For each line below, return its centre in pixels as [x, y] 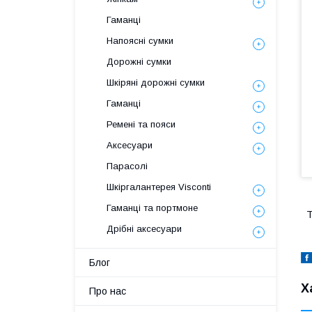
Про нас [108, 291]
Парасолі [127, 166]
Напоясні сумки [140, 41]
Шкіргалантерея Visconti [159, 187]
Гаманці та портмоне [152, 208]
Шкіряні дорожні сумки [156, 83]
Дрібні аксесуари [144, 229]
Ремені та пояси [141, 124]
